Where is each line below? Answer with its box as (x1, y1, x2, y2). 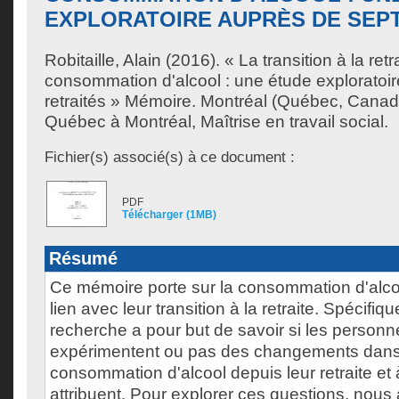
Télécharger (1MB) (122, 208, 216, 221)
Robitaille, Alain (45, 51, 161, 69)
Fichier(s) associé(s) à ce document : (45, 148, 295, 166)
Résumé (49, 248, 118, 268)
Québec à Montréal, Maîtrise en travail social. (45, 112, 388, 131)
